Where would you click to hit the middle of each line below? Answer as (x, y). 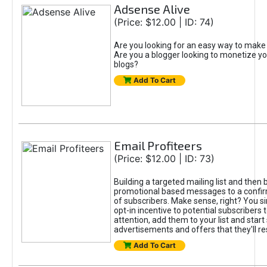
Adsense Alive (152, 9)
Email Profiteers (158, 145)
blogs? (126, 64)
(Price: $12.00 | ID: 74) (164, 22)
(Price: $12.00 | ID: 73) (164, 159)
